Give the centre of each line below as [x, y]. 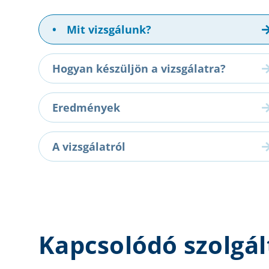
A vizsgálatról [89, 147]
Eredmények [86, 108]
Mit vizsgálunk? [107, 30]
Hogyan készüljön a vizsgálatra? [139, 69]
